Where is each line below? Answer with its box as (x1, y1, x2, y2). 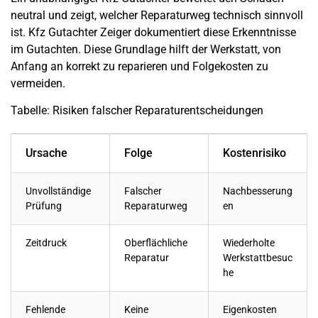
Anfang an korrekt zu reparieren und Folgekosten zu (11, 59, 268, 73)
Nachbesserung (223, 185, 292, 197)
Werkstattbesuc (223, 252, 292, 264)
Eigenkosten (223, 304, 277, 316)
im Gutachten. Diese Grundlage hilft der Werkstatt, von (11, 42, 281, 56)
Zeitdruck (26, 237, 67, 249)
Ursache (26, 146, 67, 160)
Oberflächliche (124, 237, 187, 249)
